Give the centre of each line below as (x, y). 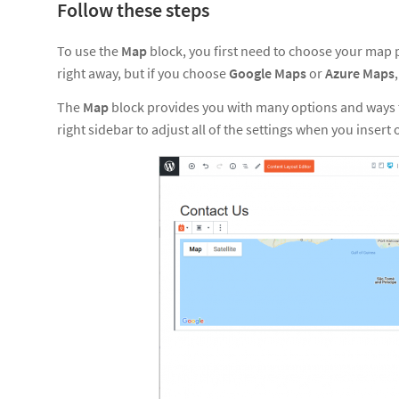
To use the (89, 50)
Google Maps (268, 73)
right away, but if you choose (143, 73)
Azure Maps (360, 73)
